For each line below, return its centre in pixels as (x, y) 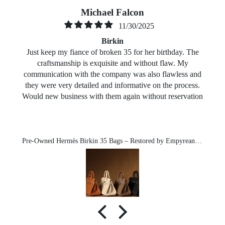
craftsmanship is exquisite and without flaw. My (113, 63)
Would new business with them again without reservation (113, 96)
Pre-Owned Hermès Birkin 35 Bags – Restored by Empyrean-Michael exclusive (198, 141)
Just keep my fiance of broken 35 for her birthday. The (113, 52)
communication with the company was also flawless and (113, 74)
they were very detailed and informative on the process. (113, 85)
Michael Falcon (113, 13)
